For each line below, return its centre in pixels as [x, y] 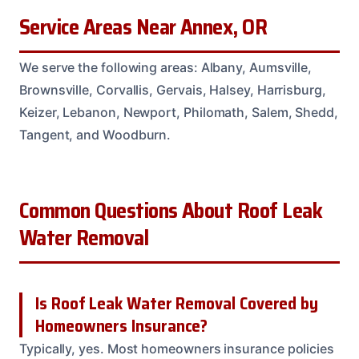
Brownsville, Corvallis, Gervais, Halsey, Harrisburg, [173, 90]
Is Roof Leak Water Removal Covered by [177, 304]
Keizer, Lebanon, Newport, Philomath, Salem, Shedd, [179, 113]
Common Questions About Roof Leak [171, 211]
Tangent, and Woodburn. [95, 135]
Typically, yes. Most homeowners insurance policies [177, 349]
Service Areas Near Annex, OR [143, 28]
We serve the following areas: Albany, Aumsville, [166, 68]
